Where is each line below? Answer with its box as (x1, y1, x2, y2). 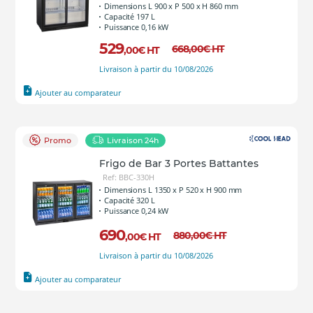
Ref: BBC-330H (103, 172, 154, 182)
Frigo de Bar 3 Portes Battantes (99, 157, 259, 170)
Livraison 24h (107, 136, 159, 145)
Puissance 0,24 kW (104, 205, 169, 216)
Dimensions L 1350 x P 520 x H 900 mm (104, 184, 242, 195)
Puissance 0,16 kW (104, 22, 169, 32)
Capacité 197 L (104, 11, 155, 22)
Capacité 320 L (104, 195, 155, 205)
